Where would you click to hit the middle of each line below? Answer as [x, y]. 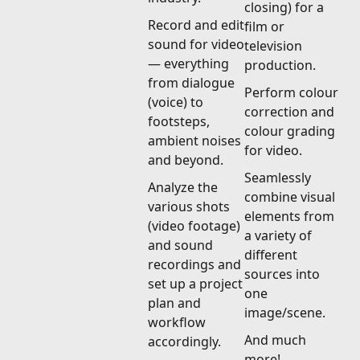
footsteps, [179, 121]
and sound [180, 245]
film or [264, 26]
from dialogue [191, 82]
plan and [174, 303]
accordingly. [184, 341]
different [271, 254]
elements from [289, 216]
